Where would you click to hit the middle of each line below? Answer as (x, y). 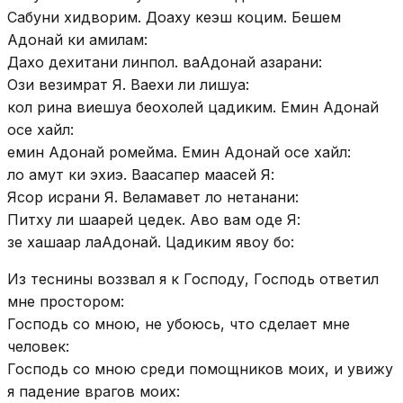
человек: (38, 346)
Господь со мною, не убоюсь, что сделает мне (179, 323)
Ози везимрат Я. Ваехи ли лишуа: (128, 84)
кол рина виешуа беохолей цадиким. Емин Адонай (193, 107)
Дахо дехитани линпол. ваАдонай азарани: (165, 62)
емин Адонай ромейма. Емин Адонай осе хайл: (179, 152)
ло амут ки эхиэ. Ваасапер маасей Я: (141, 174)
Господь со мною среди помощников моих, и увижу (200, 368)
